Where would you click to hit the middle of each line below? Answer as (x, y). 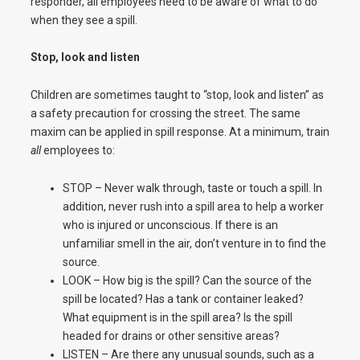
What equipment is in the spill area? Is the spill (177, 317)
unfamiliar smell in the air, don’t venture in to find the (194, 243)
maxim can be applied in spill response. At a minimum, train (180, 132)
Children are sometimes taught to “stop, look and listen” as (177, 95)
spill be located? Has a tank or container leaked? (183, 299)
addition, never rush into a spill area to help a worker (193, 206)
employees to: (78, 151)
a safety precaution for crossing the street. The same (165, 114)
